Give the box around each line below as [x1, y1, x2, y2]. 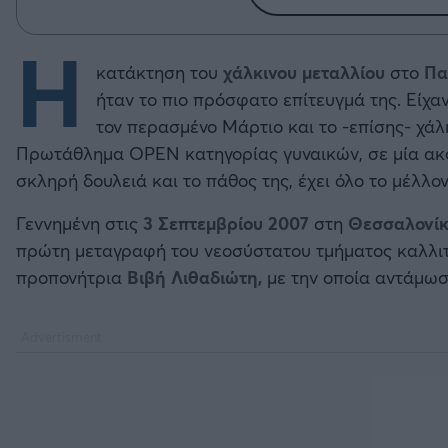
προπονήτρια [16, 265, 127, 290]
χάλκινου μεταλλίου [217, 60, 385, 85]
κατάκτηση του [95, 60, 218, 85]
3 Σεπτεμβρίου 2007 [138, 211, 309, 236]
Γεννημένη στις [16, 211, 138, 236]
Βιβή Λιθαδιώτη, [127, 265, 267, 290]
